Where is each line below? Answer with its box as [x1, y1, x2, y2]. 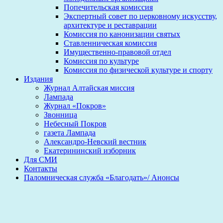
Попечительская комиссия [64, 3, 153, 12]
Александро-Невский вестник [44, 137, 146, 146]
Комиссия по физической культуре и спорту [64, 66, 213, 75]
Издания [24, 75, 53, 84]
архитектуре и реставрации [64, 21, 157, 30]
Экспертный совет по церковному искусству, [64, 12, 217, 21]
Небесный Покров [44, 119, 107, 128]
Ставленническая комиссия [64, 39, 157, 48]
